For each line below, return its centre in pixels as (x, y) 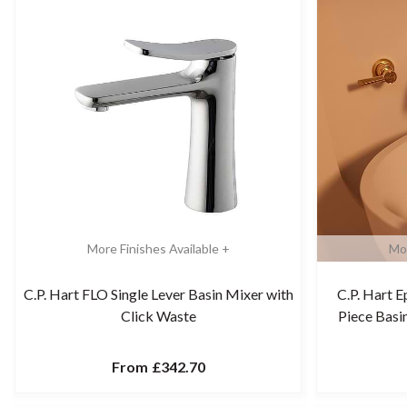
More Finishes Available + (158, 248)
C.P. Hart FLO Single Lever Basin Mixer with (158, 294)
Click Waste (158, 316)
